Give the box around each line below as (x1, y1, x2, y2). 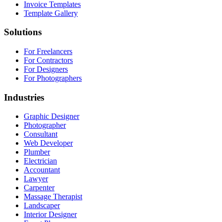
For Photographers (24, 74, 82, 83)
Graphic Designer (24, 112, 79, 121)
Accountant (24, 166, 60, 174)
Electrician (24, 157, 57, 166)
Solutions (4, 27, 42, 38)
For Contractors (24, 56, 73, 65)
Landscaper (24, 201, 60, 210)
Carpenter (24, 183, 55, 192)
